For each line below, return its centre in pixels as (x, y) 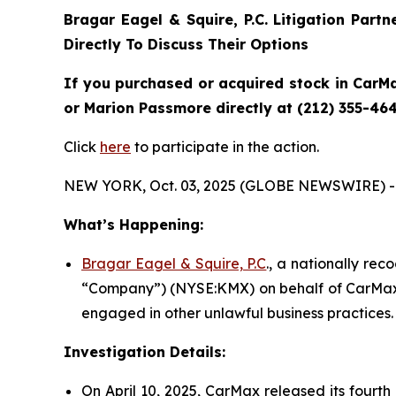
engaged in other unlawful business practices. (237, 312)
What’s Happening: (133, 224)
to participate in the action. (225, 146)
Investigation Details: (145, 351)
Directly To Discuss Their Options (186, 44)
